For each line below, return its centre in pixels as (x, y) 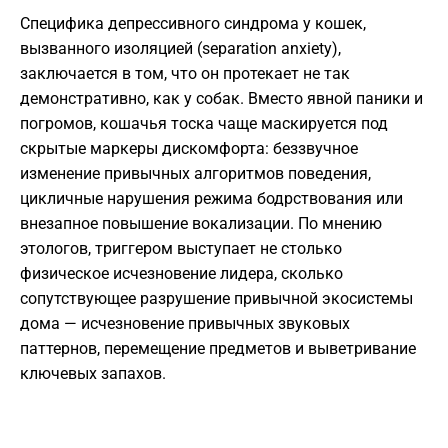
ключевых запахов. (93, 374)
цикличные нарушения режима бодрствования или (211, 199)
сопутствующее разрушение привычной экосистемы (216, 299)
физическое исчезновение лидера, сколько (181, 274)
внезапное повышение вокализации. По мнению (201, 224)
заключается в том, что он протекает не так (185, 74)
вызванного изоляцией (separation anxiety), (180, 49)
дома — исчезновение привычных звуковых (185, 324)
